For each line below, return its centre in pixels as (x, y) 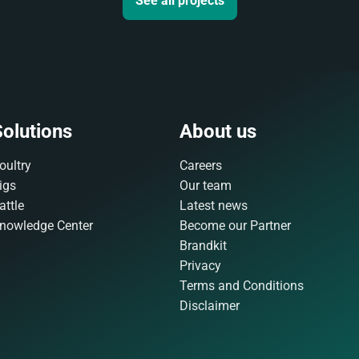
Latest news (213, 206)
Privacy (200, 266)
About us (218, 131)
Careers (200, 165)
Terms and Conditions (241, 286)
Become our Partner (235, 226)
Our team (205, 186)
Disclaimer (209, 306)
